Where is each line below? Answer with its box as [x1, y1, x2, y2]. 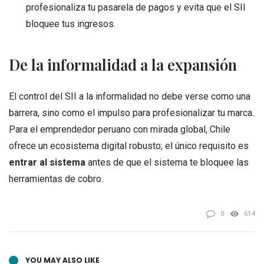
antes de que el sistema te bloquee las [85, 157, 249, 169]
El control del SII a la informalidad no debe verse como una [9, 91, 250, 103]
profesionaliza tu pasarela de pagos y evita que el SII [25, 1, 246, 13]
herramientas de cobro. [9, 173, 103, 185]
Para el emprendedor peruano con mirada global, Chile [9, 124, 230, 136]
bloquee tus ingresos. [25, 18, 115, 29]
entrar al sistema [9, 157, 85, 169]
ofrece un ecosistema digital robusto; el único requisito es [9, 140, 249, 152]
